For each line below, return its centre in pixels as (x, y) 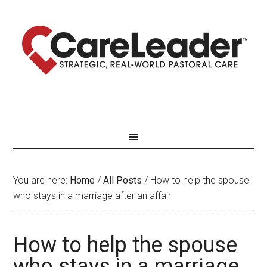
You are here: (42, 180)
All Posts (123, 180)
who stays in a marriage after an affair (92, 196)
